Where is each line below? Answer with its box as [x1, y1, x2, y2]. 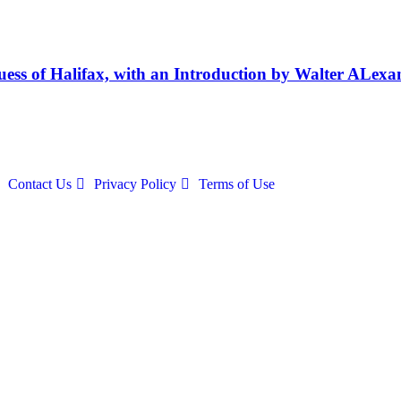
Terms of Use [198, 176, 275, 192]
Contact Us [7, 176, 72, 192]
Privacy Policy [93, 176, 176, 192]
